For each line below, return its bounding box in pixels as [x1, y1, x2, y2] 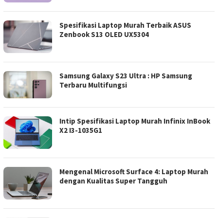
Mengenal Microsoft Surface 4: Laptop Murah [59, 167, 208, 176]
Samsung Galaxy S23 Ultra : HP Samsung [59, 71, 192, 81]
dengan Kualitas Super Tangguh [59, 176, 167, 185]
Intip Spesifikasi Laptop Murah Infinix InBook [59, 116, 210, 126]
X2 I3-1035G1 [59, 126, 104, 135]
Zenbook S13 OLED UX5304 [59, 30, 149, 39]
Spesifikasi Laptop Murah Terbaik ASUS [59, 20, 191, 30]
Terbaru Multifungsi [59, 80, 127, 90]
